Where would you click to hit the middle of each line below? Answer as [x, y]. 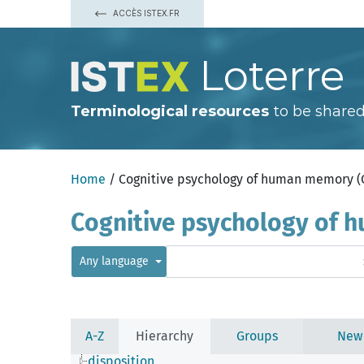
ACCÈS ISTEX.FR [145, 13]
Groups [257, 336]
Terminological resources [170, 111]
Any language [116, 261]
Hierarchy [165, 336]
